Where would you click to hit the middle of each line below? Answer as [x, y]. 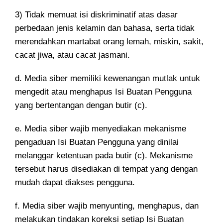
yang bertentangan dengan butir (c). [81, 105]
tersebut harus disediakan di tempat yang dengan [106, 169]
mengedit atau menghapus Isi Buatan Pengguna [103, 92]
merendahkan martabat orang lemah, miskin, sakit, [109, 42]
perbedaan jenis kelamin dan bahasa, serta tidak [105, 28]
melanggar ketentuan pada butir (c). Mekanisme [104, 156]
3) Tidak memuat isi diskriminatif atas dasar [96, 15]
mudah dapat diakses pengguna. [75, 182]
